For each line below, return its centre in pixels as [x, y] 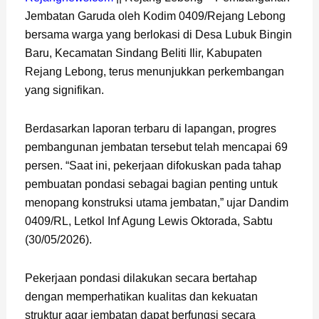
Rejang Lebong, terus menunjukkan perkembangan [154, 71]
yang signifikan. [64, 90]
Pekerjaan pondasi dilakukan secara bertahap [141, 278]
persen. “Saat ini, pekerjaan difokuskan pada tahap [153, 165]
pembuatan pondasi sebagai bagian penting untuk [151, 184]
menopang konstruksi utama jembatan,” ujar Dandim [156, 202]
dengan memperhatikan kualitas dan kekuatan [141, 296]
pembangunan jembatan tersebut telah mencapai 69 [156, 147]
